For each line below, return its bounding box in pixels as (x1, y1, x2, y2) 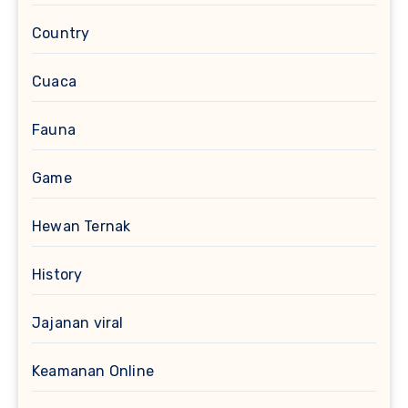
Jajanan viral (32, 313, 124, 331)
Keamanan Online (32, 362, 154, 380)
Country (32, 24, 90, 42)
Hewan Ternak (32, 217, 131, 235)
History (32, 265, 83, 283)
